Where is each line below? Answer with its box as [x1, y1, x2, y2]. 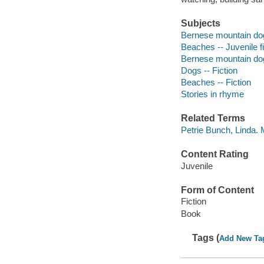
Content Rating [180, 149, 249, 160]
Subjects [180, 18, 220, 29]
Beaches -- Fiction [180, 77, 251, 87]
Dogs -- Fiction [180, 65, 237, 75]
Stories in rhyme [180, 89, 244, 99]
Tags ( [192, 232, 220, 243]
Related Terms [180, 113, 245, 124]
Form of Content [180, 184, 254, 195]
